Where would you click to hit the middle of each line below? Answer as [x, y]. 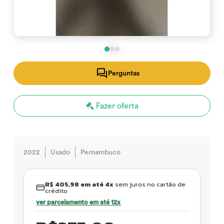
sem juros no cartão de [149, 184]
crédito [56, 191]
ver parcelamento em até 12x [78, 202]
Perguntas [123, 73]
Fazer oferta [116, 106]
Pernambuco [101, 152]
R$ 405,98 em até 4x [79, 184]
